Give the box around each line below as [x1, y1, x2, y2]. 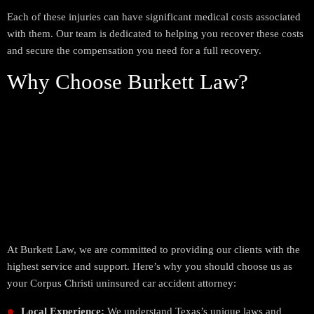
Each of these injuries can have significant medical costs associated [7, 11, 301, 23]
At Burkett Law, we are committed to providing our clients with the [7, 244, 300, 256]
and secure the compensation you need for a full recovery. [7, 45, 261, 57]
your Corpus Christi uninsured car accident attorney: [7, 278, 236, 289]
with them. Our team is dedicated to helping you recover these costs [7, 28, 303, 40]
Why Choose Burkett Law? [7, 69, 248, 95]
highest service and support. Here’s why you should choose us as [7, 261, 292, 273]
